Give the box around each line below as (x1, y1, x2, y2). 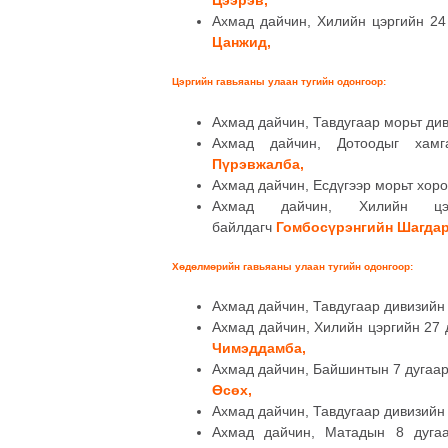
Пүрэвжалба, (212, 155, 304, 172)
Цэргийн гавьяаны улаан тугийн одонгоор (172, 76, 383, 88)
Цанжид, (212, 33, 271, 50)
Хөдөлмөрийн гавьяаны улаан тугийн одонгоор (172, 261, 410, 272)
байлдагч (212, 218, 276, 235)
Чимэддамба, (212, 340, 306, 357)
